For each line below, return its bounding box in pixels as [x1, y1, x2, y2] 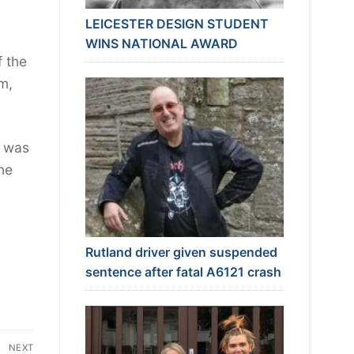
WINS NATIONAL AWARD [85, 35, 238, 51]
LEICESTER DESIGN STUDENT [85, 15, 269, 32]
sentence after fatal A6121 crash [85, 263, 281, 280]
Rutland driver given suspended [85, 243, 277, 260]
